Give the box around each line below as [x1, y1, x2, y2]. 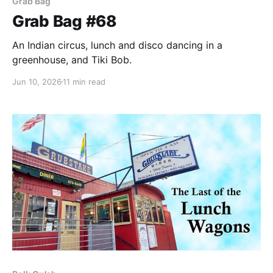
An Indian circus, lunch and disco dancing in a [12, 38, 222, 51]
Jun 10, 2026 [12, 76, 62, 87]
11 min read [63, 76, 105, 87]
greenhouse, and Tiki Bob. [12, 53, 132, 66]
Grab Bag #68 [12, 11, 117, 30]
